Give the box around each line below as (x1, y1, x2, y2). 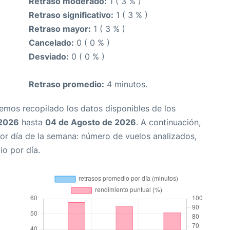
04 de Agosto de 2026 (45, 117, 136, 128)
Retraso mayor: (29, 24, 91, 34)
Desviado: (29, 51, 69, 62)
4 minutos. (104, 79, 147, 90)
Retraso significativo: (29, 10, 113, 21)
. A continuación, (136, 117, 201, 128)
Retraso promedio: (29, 79, 104, 90)
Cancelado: (29, 37, 74, 48)
